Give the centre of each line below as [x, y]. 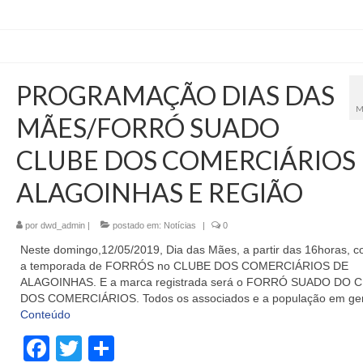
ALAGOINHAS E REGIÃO [159, 193]
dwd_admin [62, 226]
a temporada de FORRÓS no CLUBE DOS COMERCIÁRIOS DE [184, 266]
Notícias [179, 226]
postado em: [137, 226]
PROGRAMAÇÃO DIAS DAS [175, 96]
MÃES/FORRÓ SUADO [147, 128]
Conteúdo [45, 315]
